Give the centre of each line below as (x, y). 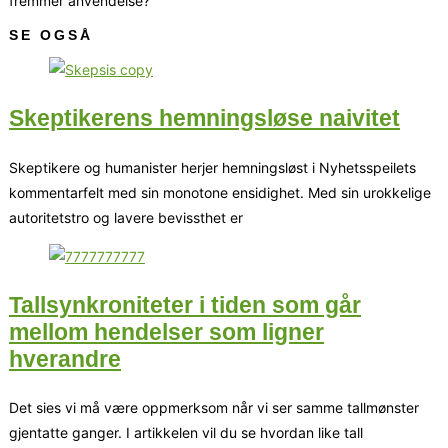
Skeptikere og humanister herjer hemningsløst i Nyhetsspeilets (212, 167)
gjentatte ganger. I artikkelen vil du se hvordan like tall (186, 433)
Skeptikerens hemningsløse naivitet (204, 118)
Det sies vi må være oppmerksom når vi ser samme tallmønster (214, 408)
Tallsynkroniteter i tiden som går (185, 304)
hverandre (65, 358)
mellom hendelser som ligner (166, 331)
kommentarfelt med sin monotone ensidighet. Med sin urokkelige (220, 192)
